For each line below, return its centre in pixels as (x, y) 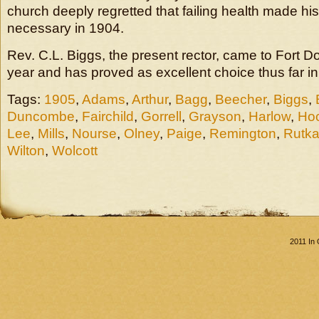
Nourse (94, 134)
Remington (243, 134)
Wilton (26, 151)
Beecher (241, 99)
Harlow (270, 116)
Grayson (215, 116)
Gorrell (161, 116)
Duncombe (41, 116)
